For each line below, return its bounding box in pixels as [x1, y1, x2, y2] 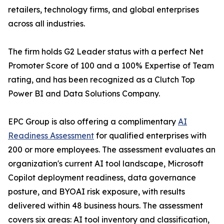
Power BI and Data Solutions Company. [8, 88, 160, 99]
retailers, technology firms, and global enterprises [8, 4, 199, 15]
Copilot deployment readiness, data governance [8, 172, 196, 183]
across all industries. [8, 18, 85, 29]
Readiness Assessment [8, 130, 94, 141]
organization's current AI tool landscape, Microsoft [8, 158, 203, 169]
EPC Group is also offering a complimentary [8, 116, 178, 127]
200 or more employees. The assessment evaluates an [8, 144, 215, 155]
